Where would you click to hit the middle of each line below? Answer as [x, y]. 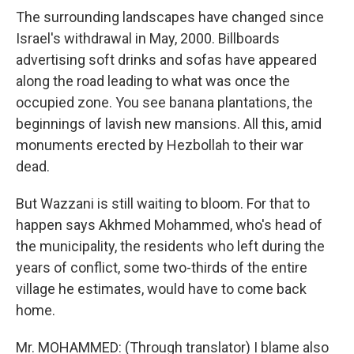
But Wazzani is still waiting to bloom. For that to [163, 203]
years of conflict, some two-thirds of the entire [162, 267]
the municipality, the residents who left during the [170, 246]
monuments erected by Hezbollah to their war [160, 145]
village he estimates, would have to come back [161, 289]
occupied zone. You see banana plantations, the [164, 102]
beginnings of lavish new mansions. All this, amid [169, 124]
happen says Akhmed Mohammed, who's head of [169, 225]
